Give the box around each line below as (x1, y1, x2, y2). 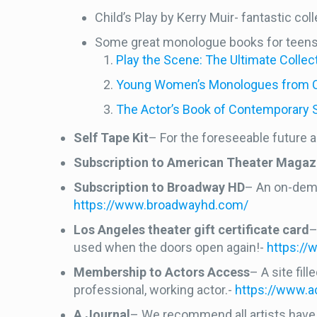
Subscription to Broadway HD (74, 180, 246, 195)
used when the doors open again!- (74, 240, 267, 255)
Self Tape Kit (74, 130, 149, 145)
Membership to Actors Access (74, 265, 250, 279)
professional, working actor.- (74, 282, 236, 297)
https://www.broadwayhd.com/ (74, 197, 249, 212)
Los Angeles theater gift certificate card (74, 222, 310, 237)
